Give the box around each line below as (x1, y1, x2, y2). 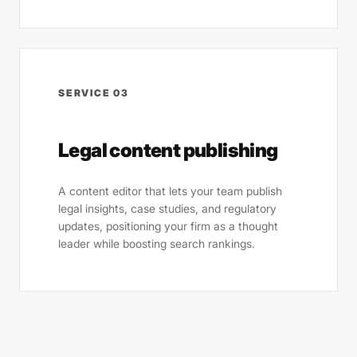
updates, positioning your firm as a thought (58, 219, 278, 233)
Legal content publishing (58, 139, 278, 162)
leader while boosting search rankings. (58, 237, 255, 250)
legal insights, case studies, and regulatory (58, 202, 277, 215)
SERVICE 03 (58, 87, 129, 99)
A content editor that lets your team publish (58, 184, 282, 198)
